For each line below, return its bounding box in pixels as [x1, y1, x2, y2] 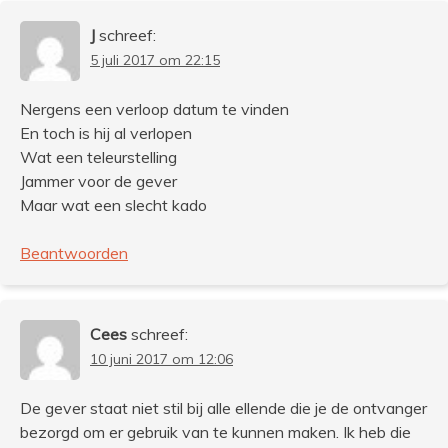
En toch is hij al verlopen [20, 122, 192, 143]
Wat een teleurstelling [20, 146, 177, 167]
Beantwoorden [20, 242, 128, 263]
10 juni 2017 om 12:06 [90, 349, 233, 368]
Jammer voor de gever [20, 170, 177, 191]
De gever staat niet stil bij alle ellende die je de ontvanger [20, 397, 427, 418]
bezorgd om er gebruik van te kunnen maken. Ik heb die [20, 421, 411, 442]
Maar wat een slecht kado [20, 194, 207, 215]
